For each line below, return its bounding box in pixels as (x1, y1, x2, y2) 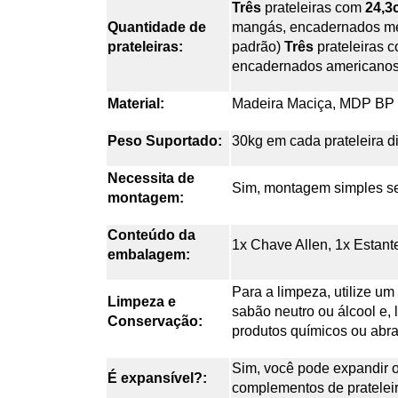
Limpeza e (107, 294, 176, 310)
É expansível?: (107, 370, 207, 386)
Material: (107, 96, 164, 112)
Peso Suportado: (107, 133, 222, 149)
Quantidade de (107, 20, 206, 36)
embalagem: (107, 247, 190, 263)
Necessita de (107, 171, 195, 187)
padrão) (232, 39, 284, 55)
